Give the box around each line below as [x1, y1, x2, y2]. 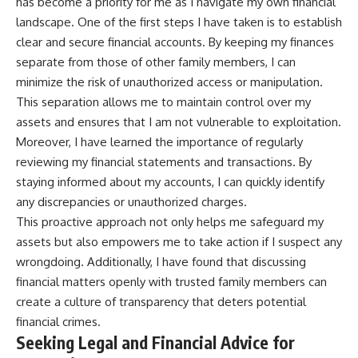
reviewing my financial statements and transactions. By [16, 153, 312, 169]
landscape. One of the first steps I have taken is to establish [16, 14, 342, 30]
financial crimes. [16, 313, 101, 329]
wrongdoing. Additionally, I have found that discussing [16, 253, 306, 269]
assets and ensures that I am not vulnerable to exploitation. [16, 113, 341, 129]
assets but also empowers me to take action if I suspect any [16, 233, 342, 249]
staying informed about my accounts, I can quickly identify [16, 173, 324, 189]
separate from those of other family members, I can [16, 54, 296, 70]
